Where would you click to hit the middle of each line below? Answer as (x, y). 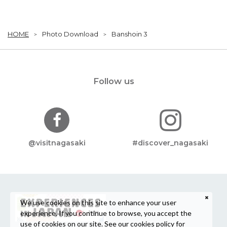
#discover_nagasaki (170, 143)
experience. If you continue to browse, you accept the (106, 213)
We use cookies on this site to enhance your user (98, 202)
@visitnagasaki (57, 143)
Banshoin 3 (129, 34)
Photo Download (70, 34)
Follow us (113, 81)
